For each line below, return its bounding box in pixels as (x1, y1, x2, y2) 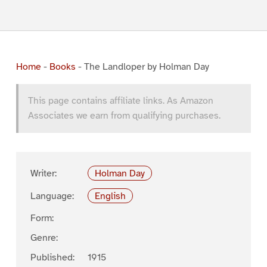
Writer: (30, 167, 57, 179)
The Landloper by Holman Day (83, 60, 209, 73)
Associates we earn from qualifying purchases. (27, 109, 221, 122)
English (95, 190, 126, 202)
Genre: (30, 232, 58, 244)
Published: (30, 252, 74, 264)
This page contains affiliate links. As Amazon (27, 94, 213, 107)
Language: (30, 190, 74, 202)
